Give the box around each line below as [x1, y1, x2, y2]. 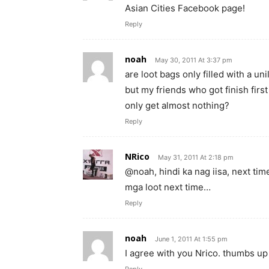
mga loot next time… [125, 181, 211, 193]
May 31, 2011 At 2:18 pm [158, 153, 234, 162]
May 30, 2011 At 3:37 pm [155, 55, 232, 64]
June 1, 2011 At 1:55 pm [155, 234, 228, 243]
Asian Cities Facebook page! [125, 2, 245, 14]
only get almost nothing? [125, 99, 229, 111]
